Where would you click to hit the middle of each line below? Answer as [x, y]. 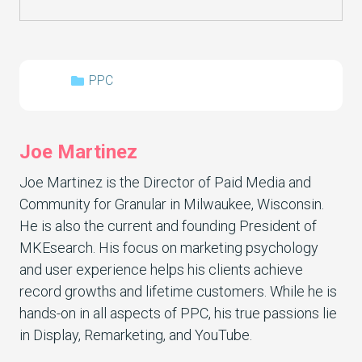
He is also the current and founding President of [168, 226]
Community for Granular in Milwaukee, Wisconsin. [172, 204]
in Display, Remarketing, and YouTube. [136, 335]
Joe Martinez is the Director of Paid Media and [165, 182]
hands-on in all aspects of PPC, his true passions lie [178, 313]
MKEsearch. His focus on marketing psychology [169, 248]
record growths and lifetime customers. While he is [178, 291]
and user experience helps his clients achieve [161, 269]
